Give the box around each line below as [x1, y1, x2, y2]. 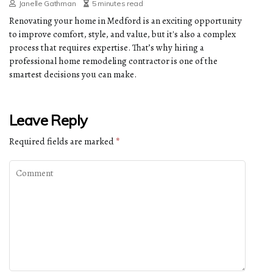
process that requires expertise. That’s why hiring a [9, 41, 204, 54]
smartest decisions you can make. [9, 68, 136, 81]
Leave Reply [9, 111, 88, 130]
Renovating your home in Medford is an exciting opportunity [9, 15, 242, 27]
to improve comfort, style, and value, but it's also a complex [9, 28, 236, 41]
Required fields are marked [9, 135, 116, 148]
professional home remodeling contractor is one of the [9, 55, 218, 68]
